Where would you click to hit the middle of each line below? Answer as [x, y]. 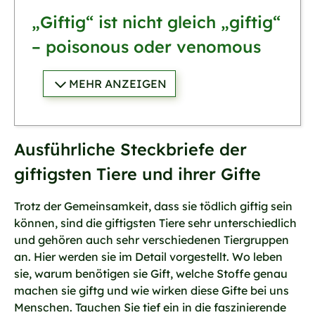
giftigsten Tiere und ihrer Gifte [137, 174]
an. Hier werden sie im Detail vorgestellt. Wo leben [148, 256]
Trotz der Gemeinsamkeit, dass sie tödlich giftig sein [153, 206]
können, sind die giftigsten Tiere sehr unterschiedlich [155, 223]
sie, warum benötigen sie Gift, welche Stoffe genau [151, 273]
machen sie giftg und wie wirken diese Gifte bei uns [152, 290]
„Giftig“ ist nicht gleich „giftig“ [156, 22]
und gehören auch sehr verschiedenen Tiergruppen [152, 239]
